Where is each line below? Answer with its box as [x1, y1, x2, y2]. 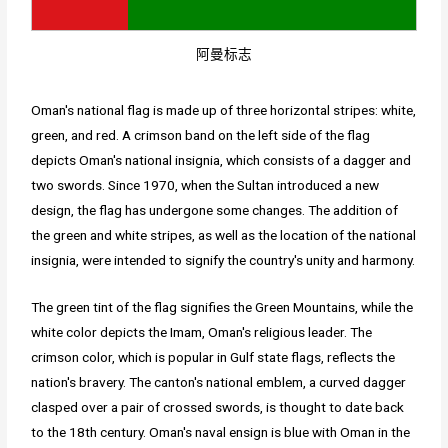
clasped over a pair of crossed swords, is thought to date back [31, 399, 405, 416]
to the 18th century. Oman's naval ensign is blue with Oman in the [31, 424, 411, 441]
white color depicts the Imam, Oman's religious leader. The [31, 324, 373, 341]
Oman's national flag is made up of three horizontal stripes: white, [31, 102, 417, 119]
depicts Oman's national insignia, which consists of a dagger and [31, 152, 412, 169]
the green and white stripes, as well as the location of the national [31, 227, 417, 244]
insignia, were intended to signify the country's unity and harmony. [31, 252, 416, 269]
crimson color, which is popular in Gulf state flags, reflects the [31, 349, 396, 366]
